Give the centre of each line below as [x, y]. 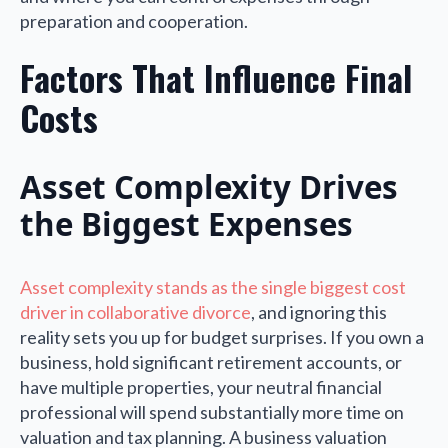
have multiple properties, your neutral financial [201, 386]
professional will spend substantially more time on [212, 411]
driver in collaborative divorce [135, 311]
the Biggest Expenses [186, 224]
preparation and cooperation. [134, 21]
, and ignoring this [319, 311]
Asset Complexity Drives [209, 187]
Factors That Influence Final [216, 78]
